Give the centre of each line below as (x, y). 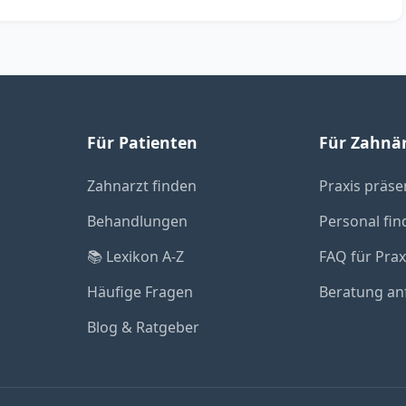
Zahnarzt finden (142, 186)
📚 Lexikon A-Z (135, 256)
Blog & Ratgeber (143, 327)
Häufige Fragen (140, 292)
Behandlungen (137, 221)
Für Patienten (142, 142)
